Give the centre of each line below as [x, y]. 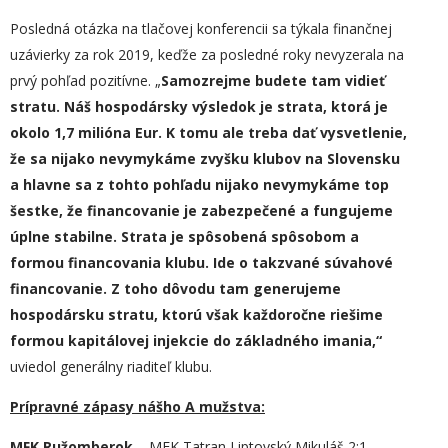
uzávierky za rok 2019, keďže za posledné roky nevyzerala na [207, 54]
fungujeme [353, 210]
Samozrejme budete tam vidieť [273, 80]
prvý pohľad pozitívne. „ [85, 80]
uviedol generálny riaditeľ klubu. [111, 366]
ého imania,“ [337, 340]
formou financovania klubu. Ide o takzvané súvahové [201, 262]
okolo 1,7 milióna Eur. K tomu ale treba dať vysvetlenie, [208, 132]
